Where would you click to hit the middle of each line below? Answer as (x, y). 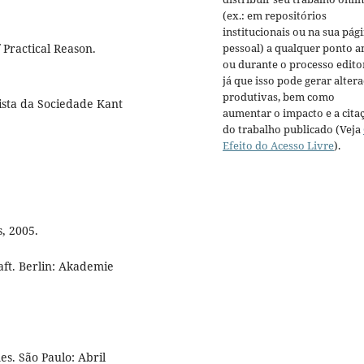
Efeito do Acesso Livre (278, 145)
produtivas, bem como (279, 96)
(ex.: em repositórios (275, 15)
